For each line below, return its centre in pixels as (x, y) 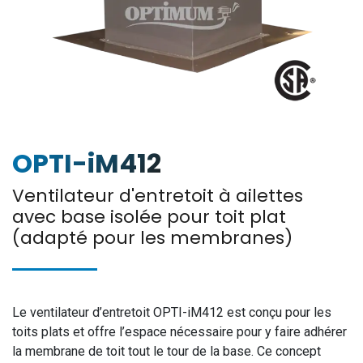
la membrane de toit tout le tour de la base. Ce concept (167, 351)
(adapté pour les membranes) (152, 238)
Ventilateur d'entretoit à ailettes (158, 196)
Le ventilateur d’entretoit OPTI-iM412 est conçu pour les (172, 312)
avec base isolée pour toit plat (149, 217)
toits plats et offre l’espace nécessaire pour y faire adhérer (179, 332)
